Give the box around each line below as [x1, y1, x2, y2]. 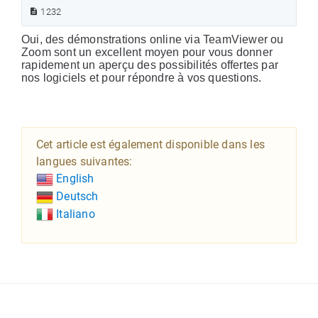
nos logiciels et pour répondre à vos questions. [21, 72, 262, 84]
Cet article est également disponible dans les [36, 138, 265, 151]
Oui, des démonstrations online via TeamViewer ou [21, 33, 284, 45]
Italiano [53, 207, 95, 221]
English [53, 172, 94, 185]
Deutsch [53, 189, 99, 203]
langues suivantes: [36, 155, 133, 168]
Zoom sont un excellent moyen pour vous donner [21, 46, 273, 58]
